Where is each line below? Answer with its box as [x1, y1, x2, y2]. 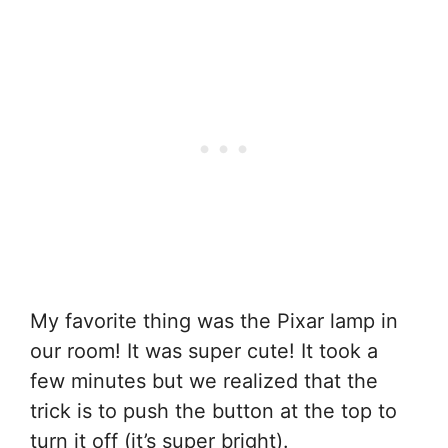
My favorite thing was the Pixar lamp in [30, 308, 398, 333]
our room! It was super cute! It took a [30, 338, 378, 363]
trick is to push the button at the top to [30, 398, 397, 423]
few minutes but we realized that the [30, 368, 378, 393]
